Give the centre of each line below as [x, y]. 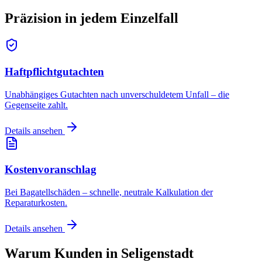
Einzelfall [149, 18]
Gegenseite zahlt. [36, 105]
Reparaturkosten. [36, 203]
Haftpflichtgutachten [54, 71]
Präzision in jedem [63, 18]
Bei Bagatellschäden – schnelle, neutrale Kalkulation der [109, 192]
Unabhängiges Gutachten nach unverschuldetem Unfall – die [117, 94]
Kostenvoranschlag [51, 170]
